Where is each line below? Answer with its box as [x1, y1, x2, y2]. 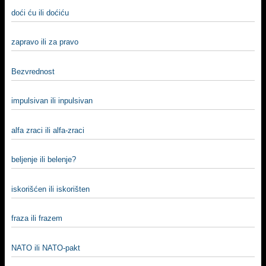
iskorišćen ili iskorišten [11, 184, 90, 194]
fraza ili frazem [11, 214, 62, 223]
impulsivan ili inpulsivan [11, 96, 93, 105]
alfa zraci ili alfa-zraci [11, 125, 84, 135]
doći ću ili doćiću [11, 8, 69, 17]
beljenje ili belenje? [11, 155, 76, 164]
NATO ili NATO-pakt [11, 243, 80, 252]
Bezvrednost [11, 66, 55, 76]
